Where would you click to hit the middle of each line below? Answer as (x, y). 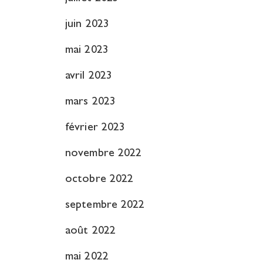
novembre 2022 (104, 154)
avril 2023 (89, 76)
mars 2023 (90, 102)
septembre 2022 (105, 205)
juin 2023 (87, 25)
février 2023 (95, 128)
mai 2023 (87, 50)
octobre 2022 (100, 180)
